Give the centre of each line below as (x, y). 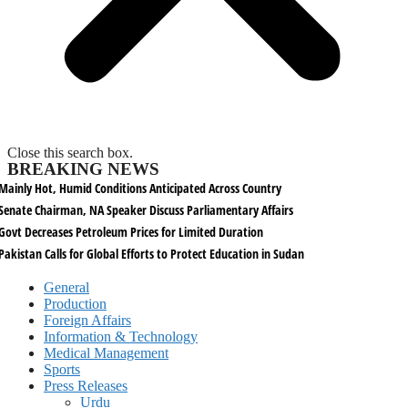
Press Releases (86, 386)
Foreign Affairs (87, 320)
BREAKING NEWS (83, 169)
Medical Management (106, 353)
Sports (62, 369)
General (66, 287)
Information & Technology (121, 337)
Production (75, 304)
